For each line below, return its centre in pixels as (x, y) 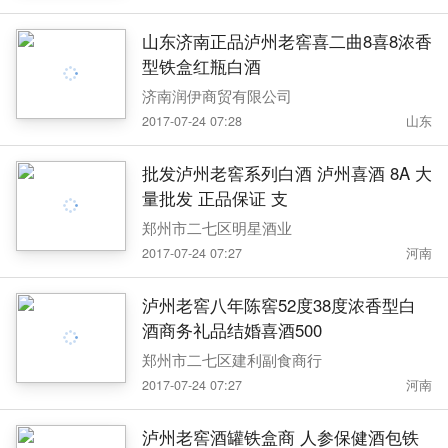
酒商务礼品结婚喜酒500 (231, 330)
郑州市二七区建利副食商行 (231, 359)
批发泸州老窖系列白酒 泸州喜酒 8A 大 (286, 173)
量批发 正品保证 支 (214, 198)
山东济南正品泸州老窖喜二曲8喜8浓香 (286, 41)
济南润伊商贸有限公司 (216, 95)
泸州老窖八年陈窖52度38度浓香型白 (278, 305)
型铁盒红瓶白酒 (201, 66)
